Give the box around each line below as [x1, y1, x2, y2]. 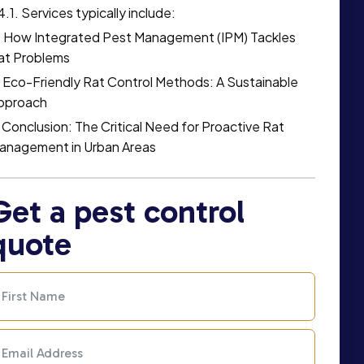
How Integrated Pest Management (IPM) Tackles [2, 28, 296, 45]
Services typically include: [20, 4, 175, 21]
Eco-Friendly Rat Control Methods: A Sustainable [2, 73, 298, 90]
